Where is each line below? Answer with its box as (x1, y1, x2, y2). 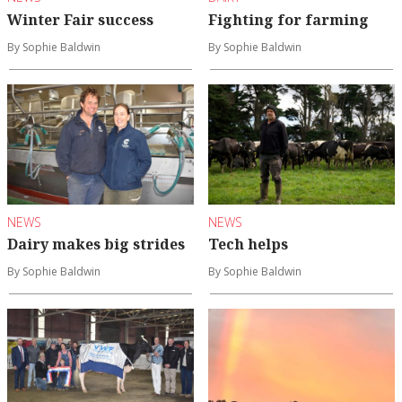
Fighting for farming (208, 9, 369, 30)
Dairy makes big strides (7, 234, 185, 255)
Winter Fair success (7, 9, 153, 30)
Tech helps (208, 234, 288, 255)
